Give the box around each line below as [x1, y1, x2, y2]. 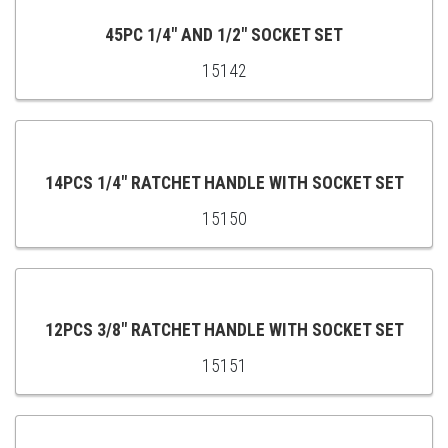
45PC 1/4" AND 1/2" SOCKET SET [105, 25, 343, 46]
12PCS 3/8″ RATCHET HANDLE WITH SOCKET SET [44, 320, 404, 341]
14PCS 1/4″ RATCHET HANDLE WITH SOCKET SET [44, 172, 404, 193]
